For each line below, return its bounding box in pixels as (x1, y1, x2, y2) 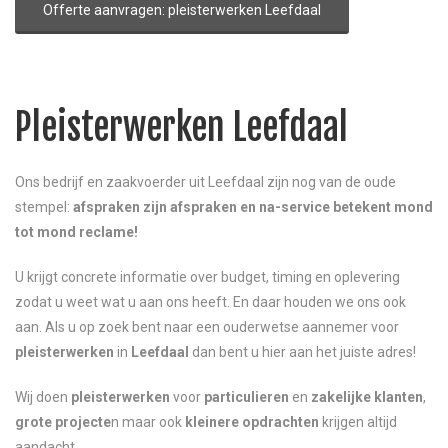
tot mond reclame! (15, 223, 138, 240)
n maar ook (111, 413, 185, 430)
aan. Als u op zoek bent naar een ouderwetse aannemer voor (15, 318, 399, 335)
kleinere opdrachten (185, 413, 319, 430)
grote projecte (15, 413, 111, 430)
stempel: (15, 198, 73, 215)
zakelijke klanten (311, 388, 423, 405)
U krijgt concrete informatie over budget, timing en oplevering (15, 268, 400, 285)
